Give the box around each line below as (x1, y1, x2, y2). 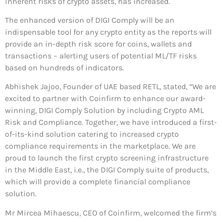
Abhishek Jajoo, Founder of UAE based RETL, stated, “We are (5, 82, 216, 92)
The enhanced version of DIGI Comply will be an (5, 15, 174, 25)
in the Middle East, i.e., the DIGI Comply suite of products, (5, 165, 209, 175)
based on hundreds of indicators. (5, 62, 124, 72)
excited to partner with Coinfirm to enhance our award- (5, 94, 206, 104)
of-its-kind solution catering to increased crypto (5, 129, 179, 139)
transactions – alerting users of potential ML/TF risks (5, 51, 197, 60)
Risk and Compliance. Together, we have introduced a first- (5, 117, 217, 127)
